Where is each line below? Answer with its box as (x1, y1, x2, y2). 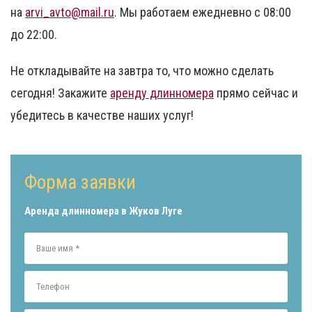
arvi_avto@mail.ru (25, 5, 114, 20)
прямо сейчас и (214, 86, 298, 101)
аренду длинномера (110, 86, 214, 101)
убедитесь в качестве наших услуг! (10, 108, 194, 123)
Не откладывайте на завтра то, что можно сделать (10, 63, 274, 79)
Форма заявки (24, 171, 136, 194)
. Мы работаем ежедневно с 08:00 (114, 5, 291, 20)
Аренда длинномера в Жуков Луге (24, 205, 182, 218)
